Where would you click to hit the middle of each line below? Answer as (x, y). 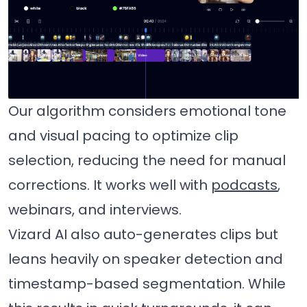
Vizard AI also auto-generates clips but (143, 235)
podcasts (244, 185)
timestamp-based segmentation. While (147, 284)
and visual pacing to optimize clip (123, 136)
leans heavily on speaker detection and (146, 259)
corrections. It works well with (110, 185)
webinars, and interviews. (95, 210)
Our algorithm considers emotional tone (147, 111)
